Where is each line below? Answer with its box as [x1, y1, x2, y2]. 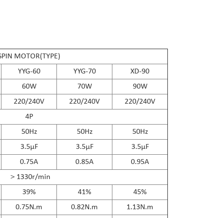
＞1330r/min [8, 173, 50, 181]
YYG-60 [18, 67, 40, 75]
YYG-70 [73, 67, 96, 75]
